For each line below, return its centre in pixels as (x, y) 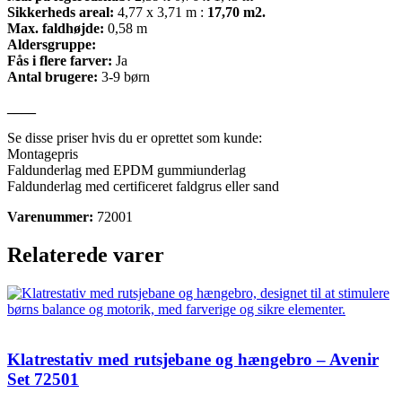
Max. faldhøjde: (56, 28)
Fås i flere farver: (60, 60)
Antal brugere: (52, 76)
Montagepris (43, 153)
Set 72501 (43, 380)
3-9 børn (124, 76)
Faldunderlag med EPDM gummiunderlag (127, 170)
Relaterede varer (86, 254)
